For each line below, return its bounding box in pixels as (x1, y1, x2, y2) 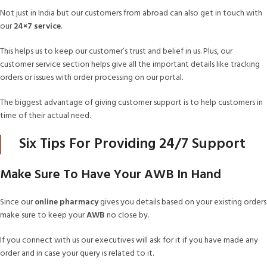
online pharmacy (35, 195, 98, 209)
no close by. (105, 209, 149, 222)
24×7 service (14, 20, 61, 33)
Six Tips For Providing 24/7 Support (19, 133, 246, 156)
